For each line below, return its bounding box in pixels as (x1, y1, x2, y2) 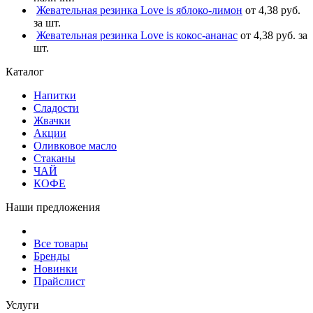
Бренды (34, 249, 70, 262)
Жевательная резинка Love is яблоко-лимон (36, 3, 242, 16)
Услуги (6, 298, 39, 311)
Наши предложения (6, 201, 100, 213)
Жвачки (34, 114, 71, 126)
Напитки (34, 89, 76, 101)
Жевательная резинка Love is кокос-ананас (36, 29, 238, 41)
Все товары (34, 237, 88, 249)
